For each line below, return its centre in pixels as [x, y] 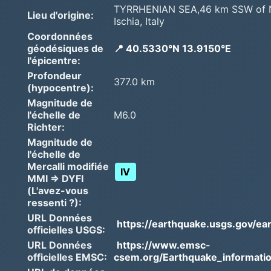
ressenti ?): [54, 202]
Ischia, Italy [139, 21]
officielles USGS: [66, 230]
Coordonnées [60, 36]
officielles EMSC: [67, 257]
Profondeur [54, 75]
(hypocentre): [60, 87]
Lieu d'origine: [60, 15]
